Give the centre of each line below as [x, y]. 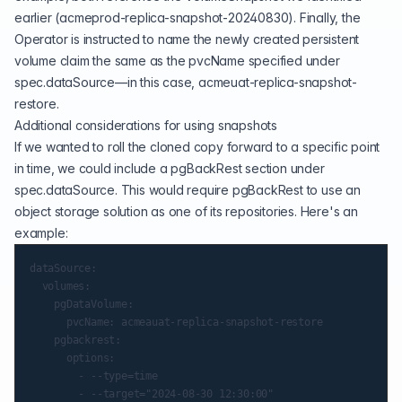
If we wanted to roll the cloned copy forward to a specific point [197, 147]
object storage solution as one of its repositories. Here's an [186, 211]
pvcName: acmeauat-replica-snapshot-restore [176, 322]
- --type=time [94, 376]
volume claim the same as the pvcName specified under [177, 61]
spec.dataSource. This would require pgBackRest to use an [188, 190]
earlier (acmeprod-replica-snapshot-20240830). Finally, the [188, 17]
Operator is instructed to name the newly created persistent [187, 39]
